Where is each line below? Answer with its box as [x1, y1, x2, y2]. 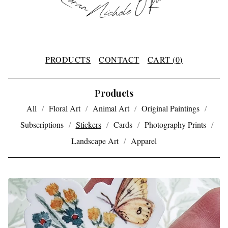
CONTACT [99, 54, 139, 65]
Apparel [131, 135, 157, 146]
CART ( [147, 54, 176, 65]
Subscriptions [20, 119, 64, 130]
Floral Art [49, 103, 80, 113]
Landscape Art [71, 135, 119, 146]
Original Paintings [141, 103, 199, 113]
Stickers [75, 119, 101, 130]
